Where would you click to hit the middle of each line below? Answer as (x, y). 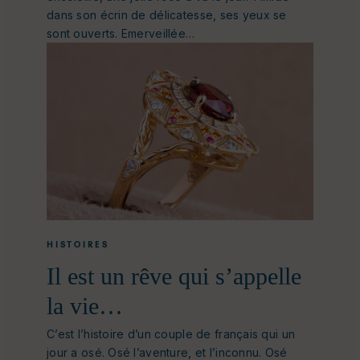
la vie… (85, 306)
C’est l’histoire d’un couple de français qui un (171, 334)
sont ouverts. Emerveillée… (121, 33)
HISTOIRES (78, 245)
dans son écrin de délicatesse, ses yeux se (167, 14)
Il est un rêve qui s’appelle (174, 276)
